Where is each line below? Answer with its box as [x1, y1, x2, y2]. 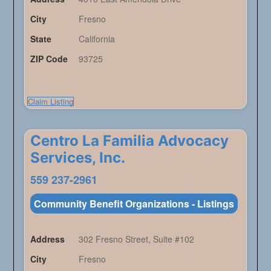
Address [30, 233, 65, 246]
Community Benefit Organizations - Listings [33, 197, 234, 211]
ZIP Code [30, 53, 68, 65]
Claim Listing [27, 96, 73, 108]
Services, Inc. [30, 149, 125, 167]
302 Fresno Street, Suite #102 [78, 233, 194, 246]
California [78, 33, 115, 45]
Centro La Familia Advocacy [30, 132, 229, 150]
